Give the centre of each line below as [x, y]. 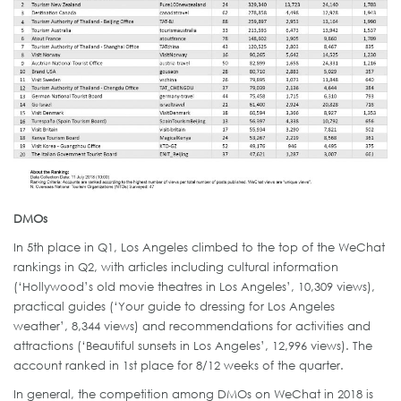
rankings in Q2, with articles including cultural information [176, 266]
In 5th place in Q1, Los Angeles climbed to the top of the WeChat [199, 247]
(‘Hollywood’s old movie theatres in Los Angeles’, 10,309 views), [194, 286]
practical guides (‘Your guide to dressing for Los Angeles [174, 306]
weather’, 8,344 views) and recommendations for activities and [192, 325]
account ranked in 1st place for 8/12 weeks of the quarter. [179, 365]
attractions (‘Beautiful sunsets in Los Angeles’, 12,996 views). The [193, 345]
